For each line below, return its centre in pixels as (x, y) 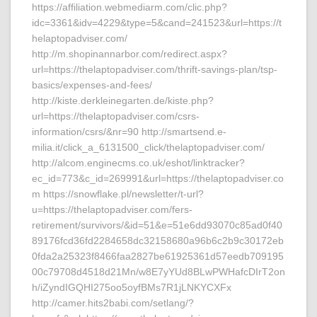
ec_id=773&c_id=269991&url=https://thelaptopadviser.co (158, 178)
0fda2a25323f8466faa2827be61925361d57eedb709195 (158, 256)
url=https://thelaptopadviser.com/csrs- (116, 116)
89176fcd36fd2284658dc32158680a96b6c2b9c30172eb (158, 241)
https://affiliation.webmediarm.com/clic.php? (129, 7)
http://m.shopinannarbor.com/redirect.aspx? (129, 54)
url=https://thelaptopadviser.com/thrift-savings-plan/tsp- (155, 69)
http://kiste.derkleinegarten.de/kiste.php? (123, 100)
